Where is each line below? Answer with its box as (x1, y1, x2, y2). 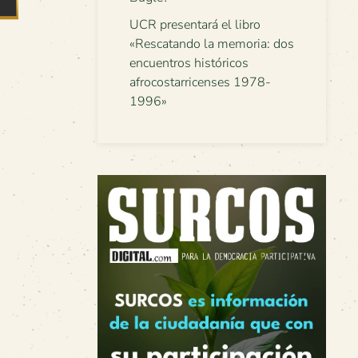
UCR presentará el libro (129, 16, 261, 34)
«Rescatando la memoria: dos (129, 35, 294, 53)
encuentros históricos (129, 54, 249, 72)
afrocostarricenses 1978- (129, 74, 271, 91)
